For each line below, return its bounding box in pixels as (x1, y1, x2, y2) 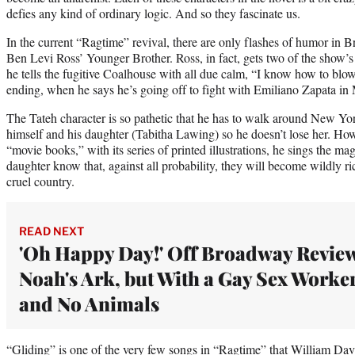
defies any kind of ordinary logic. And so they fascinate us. (6, 5, 300, 22)
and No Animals (19, 291, 159, 317)
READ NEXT (19, 224, 84, 239)
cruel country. (6, 173, 74, 190)
